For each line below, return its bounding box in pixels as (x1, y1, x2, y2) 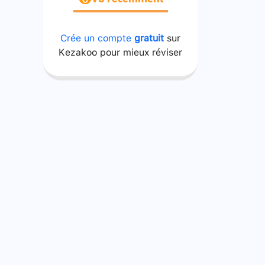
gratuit (134, 28, 164, 46)
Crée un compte (60, 28, 134, 46)
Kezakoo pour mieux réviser (59, 43, 182, 60)
